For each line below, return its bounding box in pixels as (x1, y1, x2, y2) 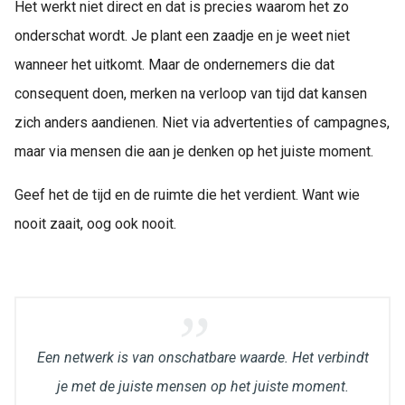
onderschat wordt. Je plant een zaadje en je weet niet (14, 27, 350, 45)
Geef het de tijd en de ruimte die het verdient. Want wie (14, 186, 360, 204)
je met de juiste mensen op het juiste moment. (56, 378, 349, 396)
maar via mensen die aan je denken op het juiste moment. (14, 143, 373, 161)
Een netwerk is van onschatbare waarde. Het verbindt (36, 349, 369, 367)
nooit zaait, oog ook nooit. (14, 215, 176, 233)
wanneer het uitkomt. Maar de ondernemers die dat (14, 56, 334, 74)
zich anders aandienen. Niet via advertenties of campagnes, (14, 114, 390, 132)
